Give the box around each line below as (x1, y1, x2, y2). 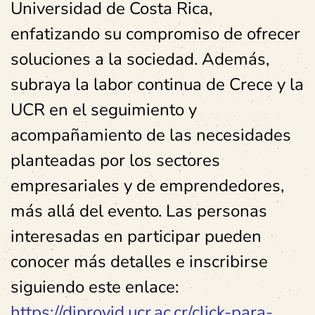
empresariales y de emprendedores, (11, 174, 284, 197)
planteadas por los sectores (11, 149, 220, 172)
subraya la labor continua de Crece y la (11, 73, 304, 96)
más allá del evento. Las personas (11, 200, 267, 222)
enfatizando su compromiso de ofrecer (11, 22, 300, 45)
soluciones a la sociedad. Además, (11, 48, 269, 70)
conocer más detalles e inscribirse (11, 250, 268, 273)
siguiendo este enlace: (11, 276, 179, 298)
